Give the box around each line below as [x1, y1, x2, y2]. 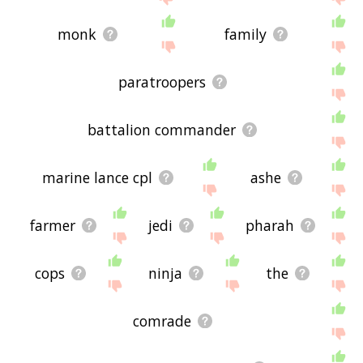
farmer [29, 215, 75, 235]
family [224, 23, 267, 44]
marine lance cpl [42, 167, 153, 187]
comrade [132, 310, 191, 331]
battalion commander [88, 119, 237, 139]
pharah [245, 215, 294, 235]
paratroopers [117, 71, 206, 92]
